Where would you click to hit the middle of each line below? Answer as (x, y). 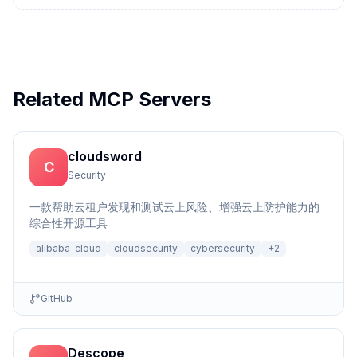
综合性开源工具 (69, 223)
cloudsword (105, 156)
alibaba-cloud (69, 248)
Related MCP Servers (112, 99)
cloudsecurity (146, 248)
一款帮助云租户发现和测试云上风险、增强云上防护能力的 (175, 207)
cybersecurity (223, 248)
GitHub (57, 298)
